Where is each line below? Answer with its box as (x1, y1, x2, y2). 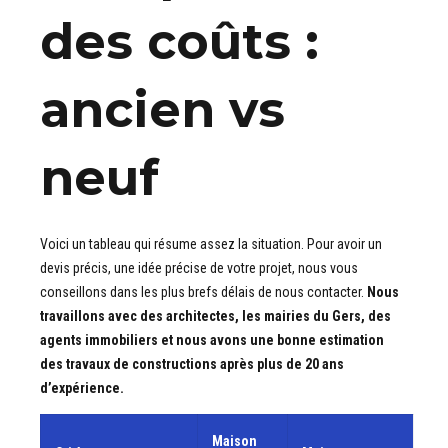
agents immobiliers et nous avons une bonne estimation (40, 331, 384, 348)
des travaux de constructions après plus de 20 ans (40, 355, 344, 372)
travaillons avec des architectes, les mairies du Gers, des (40, 307, 391, 324)
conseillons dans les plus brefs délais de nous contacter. (40, 283, 367, 300)
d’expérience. (40, 379, 124, 396)
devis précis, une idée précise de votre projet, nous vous (40, 259, 358, 276)
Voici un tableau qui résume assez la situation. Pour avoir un (40, 235, 382, 252)
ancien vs (40, 79, 285, 139)
